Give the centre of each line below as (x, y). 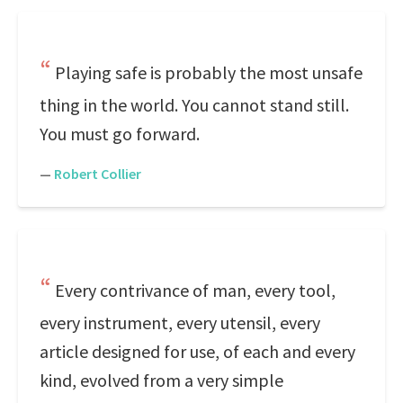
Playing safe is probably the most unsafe (209, 72)
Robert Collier (98, 174)
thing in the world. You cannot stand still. (194, 105)
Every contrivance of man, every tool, (195, 290)
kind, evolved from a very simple (161, 380)
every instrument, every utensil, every (180, 322)
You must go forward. (120, 134)
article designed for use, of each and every (197, 351)
